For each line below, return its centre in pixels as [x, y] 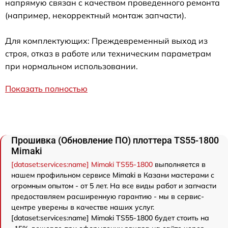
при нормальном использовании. [72, 66]
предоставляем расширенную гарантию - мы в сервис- [108, 197]
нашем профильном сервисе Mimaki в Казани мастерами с [113, 175]
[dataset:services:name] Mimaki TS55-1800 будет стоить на [110, 218]
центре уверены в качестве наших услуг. [83, 207]
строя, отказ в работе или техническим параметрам [108, 54]
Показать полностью [46, 89]
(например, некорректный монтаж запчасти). [96, 16]
